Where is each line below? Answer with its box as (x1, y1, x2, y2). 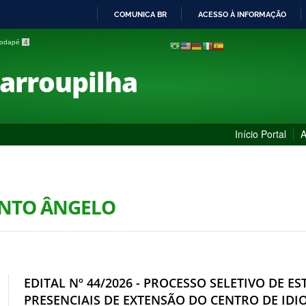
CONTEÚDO (152, 76, 195, 85)
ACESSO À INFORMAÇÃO (198, 10, 286, 19)
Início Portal (235, 126, 286, 141)
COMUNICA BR (114, 10, 167, 19)
